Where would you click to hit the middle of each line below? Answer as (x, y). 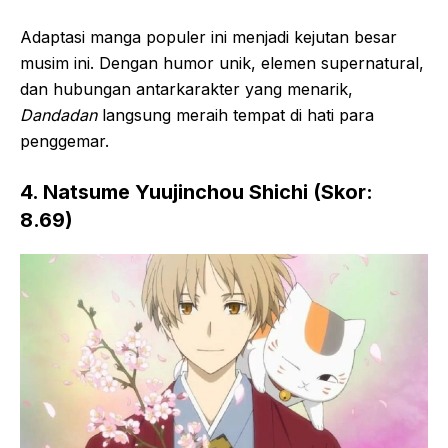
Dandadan (58, 114)
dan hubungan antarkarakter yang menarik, (186, 88)
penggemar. (64, 140)
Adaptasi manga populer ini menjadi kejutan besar (208, 36)
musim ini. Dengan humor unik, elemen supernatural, (222, 62)
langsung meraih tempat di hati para (235, 114)
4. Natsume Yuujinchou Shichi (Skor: (196, 191)
